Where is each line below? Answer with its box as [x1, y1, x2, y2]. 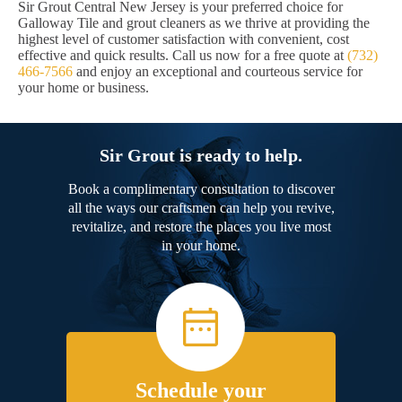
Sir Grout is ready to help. [100, 145, 302, 166]
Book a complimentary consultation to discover [67, 181, 335, 197]
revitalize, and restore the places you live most [71, 219, 331, 235]
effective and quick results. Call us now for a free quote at [18, 48, 347, 64]
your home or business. [18, 80, 149, 96]
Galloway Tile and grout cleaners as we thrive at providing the [18, 15, 370, 31]
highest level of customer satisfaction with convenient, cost [18, 31, 349, 48]
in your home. [162, 238, 240, 254]
